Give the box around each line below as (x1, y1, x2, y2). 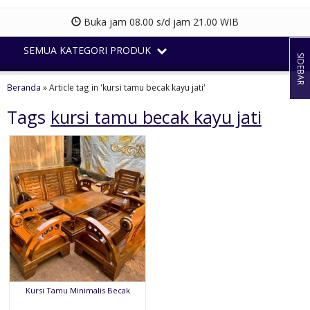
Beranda (7, 81, 41, 93)
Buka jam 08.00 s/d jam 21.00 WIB (81, 15, 239, 28)
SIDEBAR (295, 52, 307, 85)
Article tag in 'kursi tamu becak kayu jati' (49, 81, 206, 93)
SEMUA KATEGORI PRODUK (23, 43, 154, 57)
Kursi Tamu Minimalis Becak (25, 284, 130, 295)
